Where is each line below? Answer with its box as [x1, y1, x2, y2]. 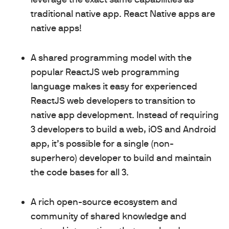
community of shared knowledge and [31, 210, 187, 221]
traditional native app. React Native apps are [31, 8, 215, 19]
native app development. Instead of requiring [31, 109, 219, 120]
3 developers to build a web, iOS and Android [31, 123, 216, 134]
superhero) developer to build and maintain [31, 152, 212, 163]
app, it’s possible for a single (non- [31, 138, 174, 149]
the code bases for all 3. [31, 166, 129, 177]
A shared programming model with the [31, 52, 192, 63]
